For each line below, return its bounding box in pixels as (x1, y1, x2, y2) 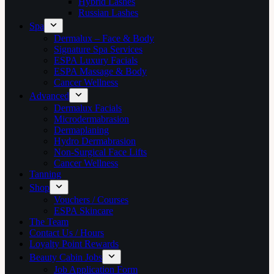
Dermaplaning (54, 125, 109, 135)
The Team (29, 217, 68, 227)
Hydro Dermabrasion (54, 136, 136, 146)
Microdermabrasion (54, 114, 129, 124)
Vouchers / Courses (54, 194, 128, 205)
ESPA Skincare (54, 206, 113, 216)
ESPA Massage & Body (54, 66, 147, 76)
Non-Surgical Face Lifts (54, 147, 147, 157)
